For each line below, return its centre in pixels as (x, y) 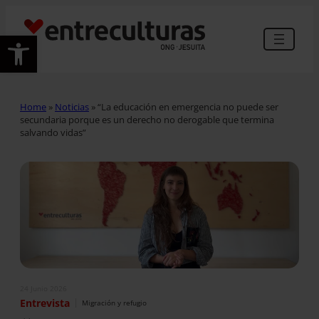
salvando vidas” (53, 132)
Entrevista (45, 303)
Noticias (72, 106)
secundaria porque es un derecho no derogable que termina (147, 119)
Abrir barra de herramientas (78, 42)
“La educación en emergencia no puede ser (188, 106)
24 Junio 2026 (43, 288)
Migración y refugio (114, 303)
